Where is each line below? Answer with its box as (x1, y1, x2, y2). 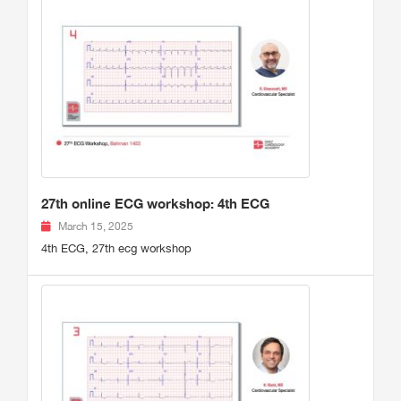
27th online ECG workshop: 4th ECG (41, 195, 269, 212)
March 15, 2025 (58, 220, 133, 234)
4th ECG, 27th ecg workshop (41, 242, 192, 256)
